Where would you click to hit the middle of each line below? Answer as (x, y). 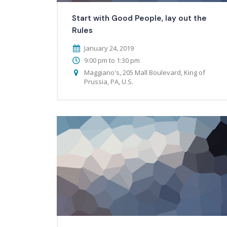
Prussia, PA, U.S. (109, 81)
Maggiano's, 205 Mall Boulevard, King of (145, 72)
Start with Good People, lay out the (139, 18)
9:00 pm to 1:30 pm (112, 60)
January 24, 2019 (109, 48)
